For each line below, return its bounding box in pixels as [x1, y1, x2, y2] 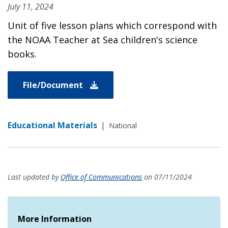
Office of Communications [61, 172, 142, 182]
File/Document [23, 79, 85, 91]
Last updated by [8, 172, 61, 182]
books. [8, 47, 37, 60]
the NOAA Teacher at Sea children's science [8, 33, 197, 46]
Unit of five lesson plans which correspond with [8, 19, 217, 32]
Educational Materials [8, 119, 97, 131]
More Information [18, 213, 92, 224]
